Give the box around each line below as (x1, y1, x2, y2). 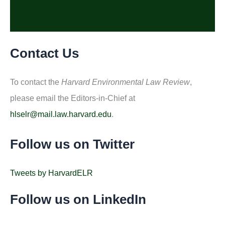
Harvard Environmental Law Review (61, 77, 190, 86)
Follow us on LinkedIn (10, 192, 146, 207)
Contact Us (10, 45, 79, 61)
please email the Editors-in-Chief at (10, 93, 135, 102)
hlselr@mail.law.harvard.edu (10, 109, 111, 119)
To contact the (10, 77, 61, 86)
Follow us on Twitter (10, 136, 135, 152)
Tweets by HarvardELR (10, 168, 93, 177)
